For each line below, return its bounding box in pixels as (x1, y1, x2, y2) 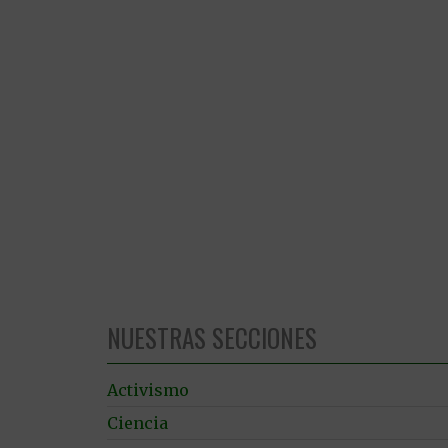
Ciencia (107, 412, 168, 433)
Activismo (107, 379, 189, 400)
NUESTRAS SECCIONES (107, 318, 317, 356)
